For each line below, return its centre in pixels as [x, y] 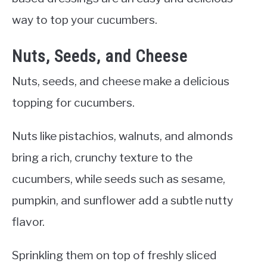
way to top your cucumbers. [85, 19]
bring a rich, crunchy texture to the [102, 158]
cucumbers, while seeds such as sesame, [119, 179]
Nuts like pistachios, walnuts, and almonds [122, 136]
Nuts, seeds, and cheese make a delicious [121, 81]
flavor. [28, 222]
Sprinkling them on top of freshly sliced [114, 255]
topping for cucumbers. [73, 103]
